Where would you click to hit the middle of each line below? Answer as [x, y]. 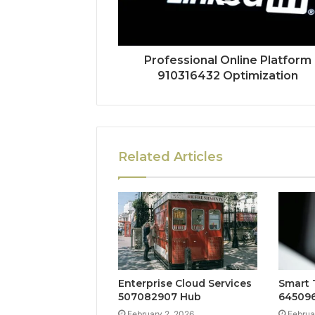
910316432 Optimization [227, 75]
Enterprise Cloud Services [185, 284]
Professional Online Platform [227, 60]
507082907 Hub [160, 297]
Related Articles [171, 156]
